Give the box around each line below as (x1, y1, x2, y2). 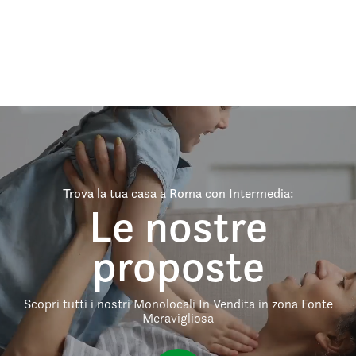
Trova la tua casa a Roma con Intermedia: (62, 185, 294, 201)
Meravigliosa (142, 310, 214, 326)
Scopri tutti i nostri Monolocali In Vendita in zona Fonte (23, 296, 333, 311)
